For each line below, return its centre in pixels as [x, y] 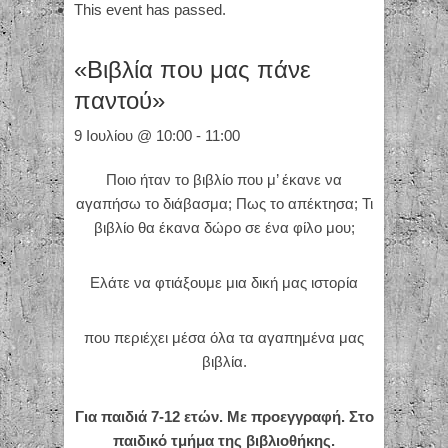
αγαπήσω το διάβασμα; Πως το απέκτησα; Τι [224, 204]
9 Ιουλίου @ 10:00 [133, 136]
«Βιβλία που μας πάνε [192, 70]
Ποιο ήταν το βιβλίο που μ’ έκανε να [224, 180]
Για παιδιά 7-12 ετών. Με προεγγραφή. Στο [224, 417]
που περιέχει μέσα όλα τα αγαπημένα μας [224, 338]
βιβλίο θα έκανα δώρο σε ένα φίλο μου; [224, 228]
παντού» [119, 101]
